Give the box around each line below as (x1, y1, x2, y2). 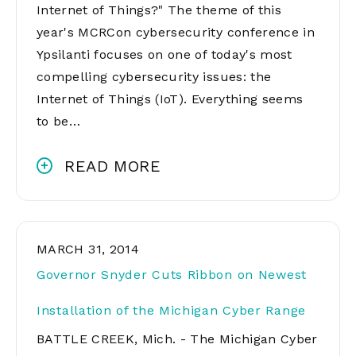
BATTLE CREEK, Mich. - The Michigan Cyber (37, 331, 318, 346)
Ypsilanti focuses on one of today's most (37, 47, 292, 62)
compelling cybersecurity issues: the (37, 69, 272, 84)
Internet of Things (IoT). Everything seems (37, 91, 304, 106)
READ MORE (64, 157, 161, 176)
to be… (37, 114, 81, 129)
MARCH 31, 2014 (37, 242, 140, 257)
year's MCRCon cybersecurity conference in (37, 25, 315, 40)
